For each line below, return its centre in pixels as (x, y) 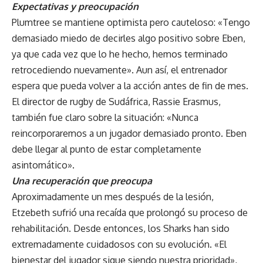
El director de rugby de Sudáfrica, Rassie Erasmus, (116, 101)
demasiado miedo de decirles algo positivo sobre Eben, (129, 38)
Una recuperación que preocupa (82, 181)
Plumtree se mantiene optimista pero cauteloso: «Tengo (131, 22)
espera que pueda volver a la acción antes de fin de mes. (130, 85)
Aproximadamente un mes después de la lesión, (113, 196)
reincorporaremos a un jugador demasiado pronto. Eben (129, 133)
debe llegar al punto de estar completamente (107, 149)
